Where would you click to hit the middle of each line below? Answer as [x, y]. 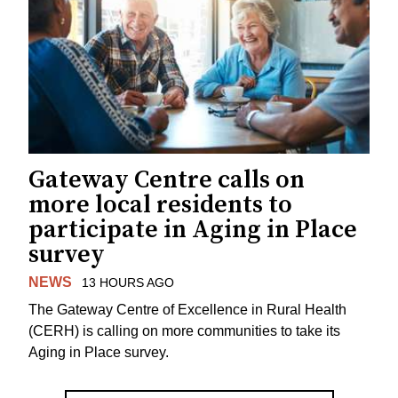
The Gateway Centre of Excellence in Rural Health [187, 309]
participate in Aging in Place [193, 230]
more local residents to [160, 205]
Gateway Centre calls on [167, 180]
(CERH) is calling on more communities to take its [184, 330]
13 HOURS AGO [127, 283]
